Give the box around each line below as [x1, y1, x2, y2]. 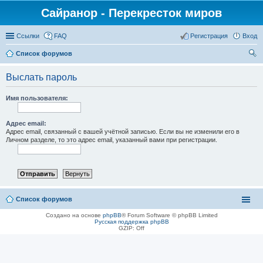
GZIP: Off [119, 225, 144, 232]
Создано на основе [45, 212, 103, 219]
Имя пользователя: [6, 95, 68, 102]
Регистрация [190, 32, 228, 39]
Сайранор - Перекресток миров [41, 6, 222, 19]
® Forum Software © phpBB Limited [121, 212, 218, 219]
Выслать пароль [6, 72, 77, 82]
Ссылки [16, 32, 39, 39]
